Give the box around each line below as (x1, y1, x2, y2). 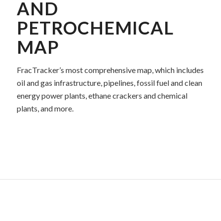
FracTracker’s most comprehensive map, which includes (16, 65, 204, 75)
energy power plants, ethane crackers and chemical (16, 91, 187, 101)
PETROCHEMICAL (16, 17, 174, 39)
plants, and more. (16, 104, 74, 113)
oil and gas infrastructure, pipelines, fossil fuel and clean (16, 78, 202, 88)
